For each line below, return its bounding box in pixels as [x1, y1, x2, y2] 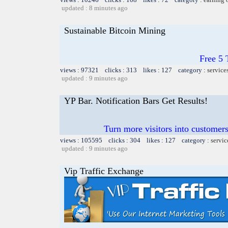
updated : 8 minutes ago [62, 4, 128, 12]
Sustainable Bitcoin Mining [64, 25, 165, 36]
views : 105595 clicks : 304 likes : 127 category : [60, 136, 211, 144]
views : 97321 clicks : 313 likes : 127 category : [60, 66, 207, 74]
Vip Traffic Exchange [64, 165, 144, 176]
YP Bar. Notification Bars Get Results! [64, 95, 208, 106]
